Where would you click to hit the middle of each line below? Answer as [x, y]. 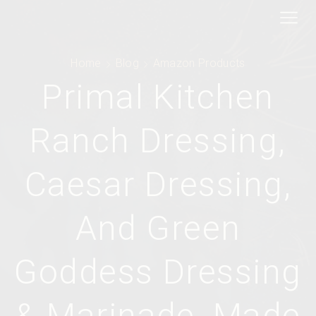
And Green [158, 228]
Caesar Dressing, [158, 184]
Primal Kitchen [158, 97]
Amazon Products [199, 63]
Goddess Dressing [158, 272]
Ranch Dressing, [158, 141]
